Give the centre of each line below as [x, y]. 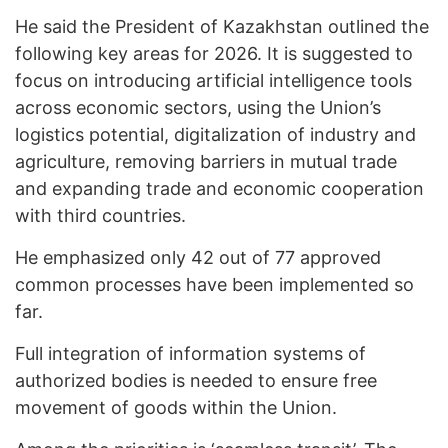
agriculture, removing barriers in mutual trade [206, 162]
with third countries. [100, 216]
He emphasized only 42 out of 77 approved [198, 258]
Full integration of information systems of [190, 354]
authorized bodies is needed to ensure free [196, 381]
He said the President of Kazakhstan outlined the [222, 27]
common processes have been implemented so [214, 285]
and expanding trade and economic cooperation [219, 189]
